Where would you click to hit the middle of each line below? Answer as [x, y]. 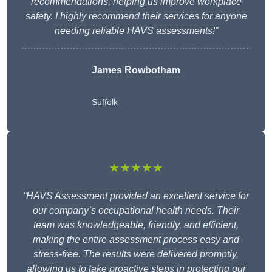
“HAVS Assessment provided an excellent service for [136, 196]
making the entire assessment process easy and [136, 240]
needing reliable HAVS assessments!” [136, 31]
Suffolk [105, 102]
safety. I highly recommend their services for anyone [136, 16]
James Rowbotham [136, 70]
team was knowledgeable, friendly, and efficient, [136, 225]
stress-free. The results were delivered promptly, [136, 254]
